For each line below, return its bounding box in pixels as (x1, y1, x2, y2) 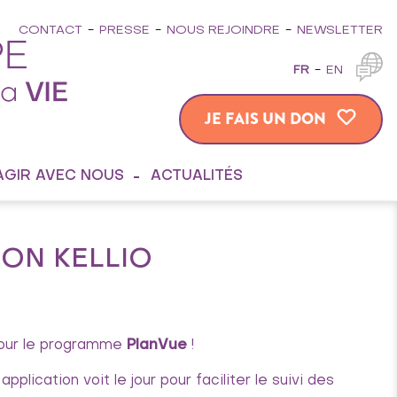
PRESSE (99, 25, 151, 36)
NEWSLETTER (297, 25, 383, 36)
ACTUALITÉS (150, 169, 243, 183)
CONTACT (19, 25, 83, 36)
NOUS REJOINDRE (167, 25, 281, 36)
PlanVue (127, 339, 187, 353)
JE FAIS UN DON (204, 106, 326, 130)
